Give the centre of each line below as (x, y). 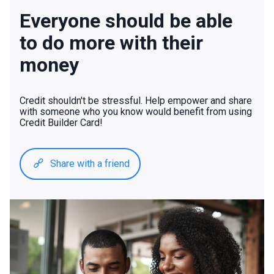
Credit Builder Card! (61, 123)
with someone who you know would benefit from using (136, 112)
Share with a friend (90, 164)
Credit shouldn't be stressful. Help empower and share (136, 101)
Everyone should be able (126, 21)
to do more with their (111, 43)
